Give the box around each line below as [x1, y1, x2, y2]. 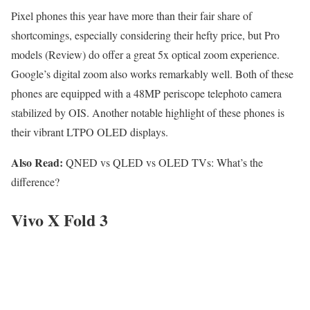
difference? [11, 174, 63, 190]
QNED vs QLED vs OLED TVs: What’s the [63, 155, 263, 170]
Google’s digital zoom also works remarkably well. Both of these [11, 66, 293, 82]
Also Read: [11, 154, 63, 171]
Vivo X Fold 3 [11, 208, 108, 232]
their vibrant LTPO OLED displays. [11, 125, 172, 140]
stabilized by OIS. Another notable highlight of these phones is [11, 105, 284, 120]
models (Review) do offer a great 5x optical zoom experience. [11, 47, 280, 62]
